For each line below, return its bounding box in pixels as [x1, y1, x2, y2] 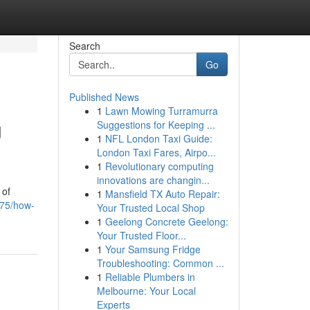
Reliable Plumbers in [104, 270, 195, 284]
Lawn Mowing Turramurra [104, 104, 218, 118]
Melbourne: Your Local [96, 284, 196, 298]
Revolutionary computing [104, 159, 214, 173]
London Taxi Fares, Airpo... [96, 145, 216, 159]
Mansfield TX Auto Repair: [104, 187, 220, 201]
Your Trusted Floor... [96, 228, 186, 242]
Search [69, 39, 100, 53]
